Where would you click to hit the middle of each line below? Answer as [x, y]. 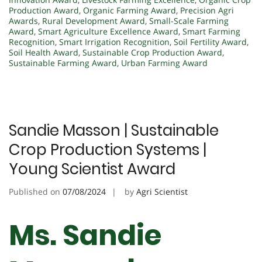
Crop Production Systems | [108, 149]
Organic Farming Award [130, 10]
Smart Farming [211, 31]
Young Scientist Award [92, 169]
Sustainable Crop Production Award [152, 52]
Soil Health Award [44, 52]
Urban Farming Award [164, 63]
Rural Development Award [94, 20]
